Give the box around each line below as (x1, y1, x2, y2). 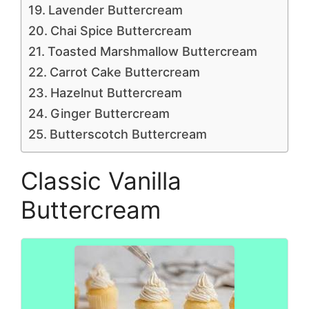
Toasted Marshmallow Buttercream (47, 44, 257, 59)
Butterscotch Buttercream (49, 127, 207, 141)
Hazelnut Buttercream (50, 86, 182, 100)
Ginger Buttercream (50, 106, 170, 121)
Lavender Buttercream (48, 3, 183, 17)
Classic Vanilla (21, 166, 181, 195)
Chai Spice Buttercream (50, 23, 192, 38)
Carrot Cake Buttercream (49, 65, 200, 79)
